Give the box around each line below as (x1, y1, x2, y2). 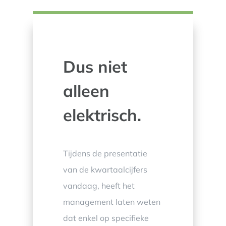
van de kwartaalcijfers (63, 164, 147, 175)
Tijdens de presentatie (63, 148, 147, 158)
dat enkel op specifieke (63, 212, 149, 223)
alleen (63, 80, 109, 101)
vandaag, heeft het (63, 180, 135, 191)
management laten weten (63, 196, 160, 207)
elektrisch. (63, 104, 141, 125)
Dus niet (63, 55, 127, 77)
